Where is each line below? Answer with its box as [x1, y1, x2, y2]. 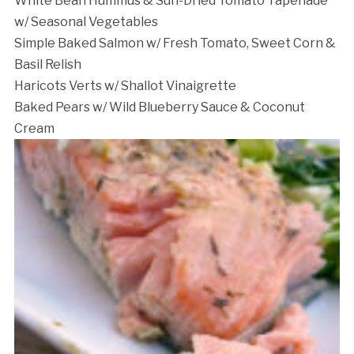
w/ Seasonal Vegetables [13, 13, 158, 29]
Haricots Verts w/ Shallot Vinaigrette [13, 77, 236, 93]
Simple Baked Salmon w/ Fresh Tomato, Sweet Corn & [13, 35, 336, 51]
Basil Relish [13, 56, 81, 72]
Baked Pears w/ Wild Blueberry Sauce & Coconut [13, 99, 305, 115]
